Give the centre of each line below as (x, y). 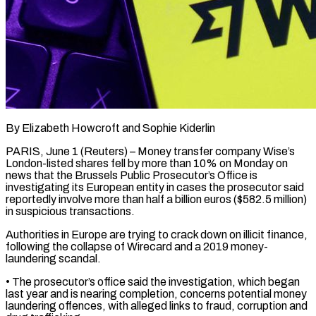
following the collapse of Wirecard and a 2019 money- (137, 246)
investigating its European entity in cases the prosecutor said (155, 187)
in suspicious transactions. (70, 211)
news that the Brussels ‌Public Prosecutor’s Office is (132, 175)
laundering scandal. (53, 258)
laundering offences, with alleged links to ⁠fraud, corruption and (157, 305)
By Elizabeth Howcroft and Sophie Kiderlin (110, 128)
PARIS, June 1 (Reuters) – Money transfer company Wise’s (150, 151)
